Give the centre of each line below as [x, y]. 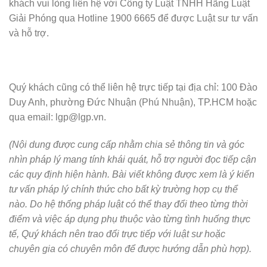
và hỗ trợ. [29, 33]
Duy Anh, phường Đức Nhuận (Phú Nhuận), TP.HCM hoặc [133, 103]
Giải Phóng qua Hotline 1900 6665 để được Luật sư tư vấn [133, 18]
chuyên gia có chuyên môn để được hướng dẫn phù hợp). [130, 249]
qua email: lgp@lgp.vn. [59, 117]
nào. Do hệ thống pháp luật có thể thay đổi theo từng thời [128, 204]
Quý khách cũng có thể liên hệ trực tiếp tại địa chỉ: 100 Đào [133, 88]
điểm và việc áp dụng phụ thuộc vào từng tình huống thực [130, 219]
